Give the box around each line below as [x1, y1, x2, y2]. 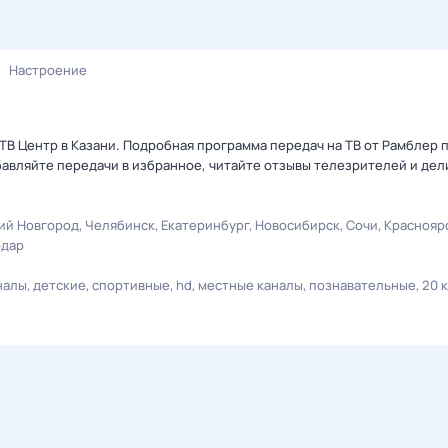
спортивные [92, 276, 170, 294]
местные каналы [198, 276, 303, 294]
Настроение [9, 61, 87, 79]
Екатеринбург [161, 216, 249, 234]
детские [33, 276, 86, 294]
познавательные [309, 276, 416, 294]
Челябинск [85, 216, 155, 234]
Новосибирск [255, 216, 340, 234]
